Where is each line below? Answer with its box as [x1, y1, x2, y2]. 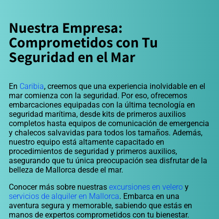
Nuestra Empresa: [9, 17, 123, 37]
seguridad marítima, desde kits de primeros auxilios [9, 109, 186, 119]
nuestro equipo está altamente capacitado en [9, 137, 164, 147]
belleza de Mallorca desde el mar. [9, 165, 123, 175]
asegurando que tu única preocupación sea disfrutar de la [9, 155, 207, 165]
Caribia [20, 81, 44, 91]
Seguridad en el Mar [9, 46, 135, 66]
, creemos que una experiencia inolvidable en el [44, 81, 205, 91]
